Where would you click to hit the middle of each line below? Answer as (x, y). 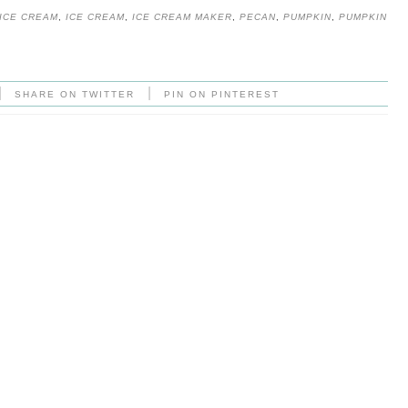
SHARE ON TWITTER (75, 94)
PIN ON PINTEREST (222, 94)
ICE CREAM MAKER (182, 16)
